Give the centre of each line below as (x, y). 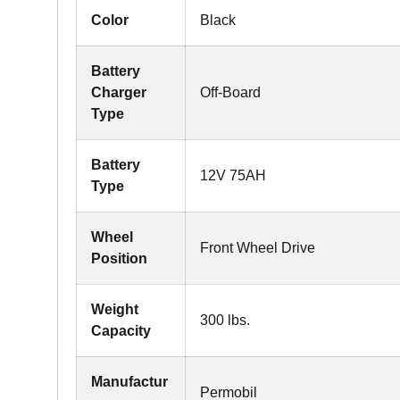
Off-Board (230, 92)
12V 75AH (233, 175)
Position (119, 258)
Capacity (121, 331)
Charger (119, 92)
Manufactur (129, 382)
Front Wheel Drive (258, 248)
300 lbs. (225, 320)
